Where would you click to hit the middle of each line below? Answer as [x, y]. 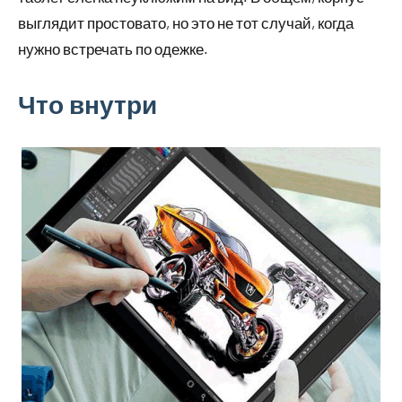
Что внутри [87, 104]
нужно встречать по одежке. [113, 48]
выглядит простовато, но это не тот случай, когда [186, 22]
